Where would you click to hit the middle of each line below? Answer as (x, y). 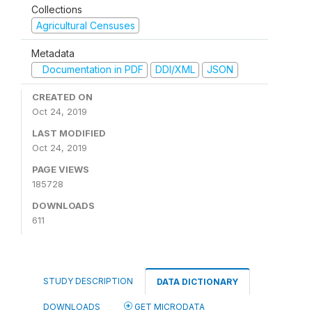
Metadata (53, 54)
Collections (57, 9)
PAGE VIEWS (61, 169)
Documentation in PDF (91, 70)
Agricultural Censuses (85, 25)
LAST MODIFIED (69, 133)
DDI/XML (175, 70)
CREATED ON (62, 96)
